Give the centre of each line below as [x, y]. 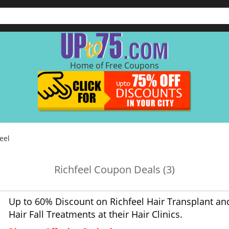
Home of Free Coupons [114, 65]
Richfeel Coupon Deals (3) [114, 169]
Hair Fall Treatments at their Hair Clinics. [96, 214]
